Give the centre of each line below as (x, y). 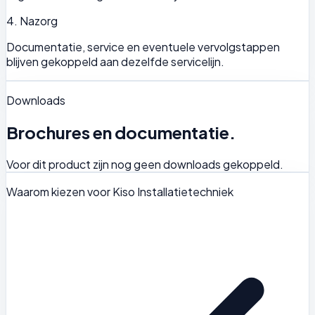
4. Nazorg (32, 21)
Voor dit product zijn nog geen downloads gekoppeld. (145, 165)
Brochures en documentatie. (121, 133)
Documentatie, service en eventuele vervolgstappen (143, 47)
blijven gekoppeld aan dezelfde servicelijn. (115, 62)
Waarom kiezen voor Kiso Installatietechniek (120, 192)
